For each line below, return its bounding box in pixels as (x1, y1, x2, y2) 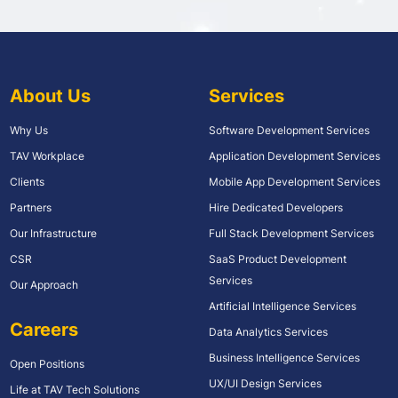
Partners (9, 200, 52, 214)
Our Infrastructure (9, 226, 97, 240)
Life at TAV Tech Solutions (9, 382, 139, 396)
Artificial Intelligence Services (208, 298, 356, 313)
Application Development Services (208, 148, 380, 163)
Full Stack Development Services (208, 226, 374, 240)
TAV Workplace (9, 148, 84, 163)
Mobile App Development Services (208, 174, 380, 188)
